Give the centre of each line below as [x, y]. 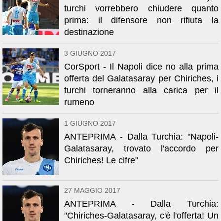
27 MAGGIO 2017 [92, 190]
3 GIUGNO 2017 [90, 53]
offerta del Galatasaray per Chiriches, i [141, 78]
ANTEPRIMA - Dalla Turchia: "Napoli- [141, 137]
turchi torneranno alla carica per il [141, 90]
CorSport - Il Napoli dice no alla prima [141, 67]
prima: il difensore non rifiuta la [141, 20]
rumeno [79, 102]
